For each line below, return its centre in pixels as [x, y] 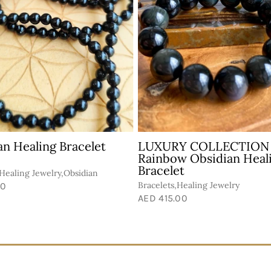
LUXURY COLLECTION [204, 146]
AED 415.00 [163, 198]
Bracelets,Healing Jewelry [189, 185]
